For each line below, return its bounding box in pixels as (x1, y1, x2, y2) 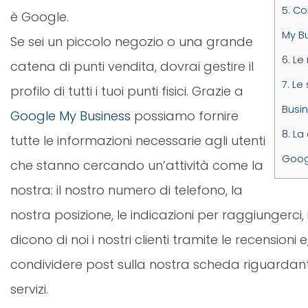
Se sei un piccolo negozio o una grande (10, 33, 253, 51)
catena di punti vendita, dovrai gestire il (10, 58, 254, 76)
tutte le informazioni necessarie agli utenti (10, 132, 265, 150)
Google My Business (10, 107, 131, 125)
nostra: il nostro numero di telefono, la (10, 181, 243, 199)
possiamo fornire (131, 107, 239, 125)
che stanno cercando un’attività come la (10, 157, 263, 175)
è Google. (10, 8, 69, 26)
